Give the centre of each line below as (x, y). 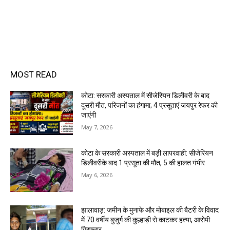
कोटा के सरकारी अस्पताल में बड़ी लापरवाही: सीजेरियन (147, 153)
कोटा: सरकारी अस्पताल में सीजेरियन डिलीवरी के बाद (146, 95)
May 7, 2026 (97, 127)
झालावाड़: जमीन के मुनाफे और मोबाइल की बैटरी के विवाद (150, 210)
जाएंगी (89, 115)
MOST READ (34, 74)
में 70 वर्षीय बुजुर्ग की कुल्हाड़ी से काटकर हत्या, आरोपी (146, 220)
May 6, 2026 (97, 175)
